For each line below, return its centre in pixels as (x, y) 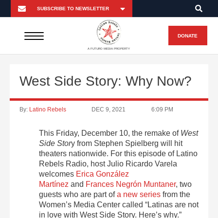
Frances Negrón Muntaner (131, 184)
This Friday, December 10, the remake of (110, 133)
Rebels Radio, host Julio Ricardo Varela (108, 164)
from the (175, 194)
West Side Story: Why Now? (106, 81)
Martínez (54, 184)
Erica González (102, 174)
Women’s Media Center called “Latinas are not (119, 205)
